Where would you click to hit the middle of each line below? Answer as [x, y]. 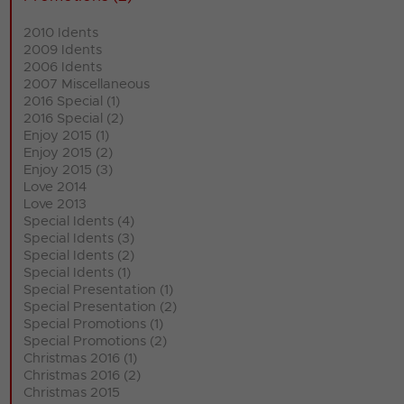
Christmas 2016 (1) [81, 359]
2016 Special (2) [74, 119]
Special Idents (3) [79, 239]
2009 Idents [63, 50]
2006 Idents [63, 68]
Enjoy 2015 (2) [69, 153]
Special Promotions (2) [96, 342]
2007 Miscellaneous [87, 85]
